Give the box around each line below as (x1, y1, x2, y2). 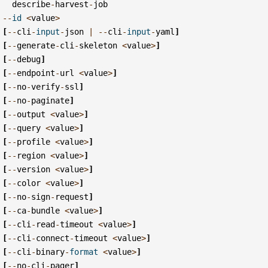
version (17, 164, 51, 174)
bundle (31, 205, 60, 215)
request (55, 191, 89, 202)
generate (17, 40, 56, 50)
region (17, 150, 46, 160)
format (69, 246, 99, 257)
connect (36, 233, 70, 243)
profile (17, 136, 51, 147)
